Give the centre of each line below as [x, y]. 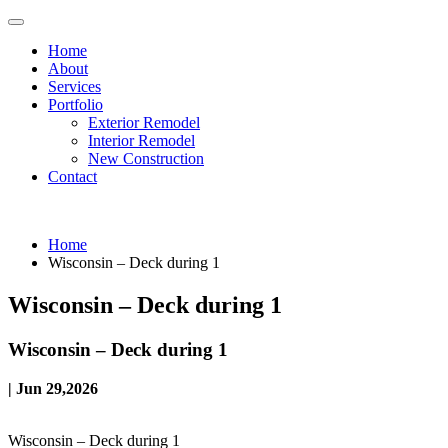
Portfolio [75, 104]
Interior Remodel [141, 140]
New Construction [146, 158]
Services [74, 86]
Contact [72, 176]
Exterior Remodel [144, 122]
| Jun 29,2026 [53, 388]
